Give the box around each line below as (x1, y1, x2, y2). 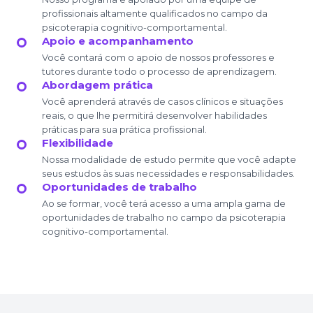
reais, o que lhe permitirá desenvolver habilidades (42, 109, 267, 121)
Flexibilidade (42, 136, 113, 150)
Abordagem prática (42, 78, 153, 92)
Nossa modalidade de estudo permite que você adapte (42, 153, 296, 165)
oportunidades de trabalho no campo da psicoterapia (42, 211, 286, 223)
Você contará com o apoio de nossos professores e (42, 51, 275, 63)
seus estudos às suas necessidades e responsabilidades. (42, 167, 295, 179)
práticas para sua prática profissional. (42, 123, 207, 135)
